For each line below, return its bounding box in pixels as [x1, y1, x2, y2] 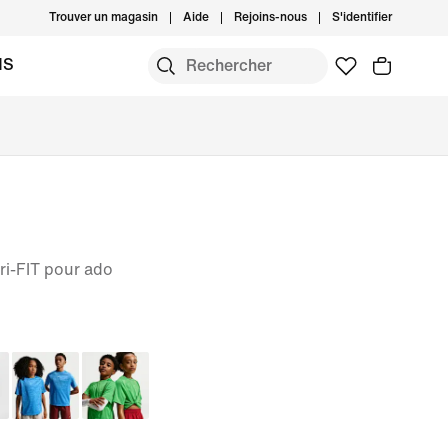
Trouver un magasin [49, 11, 158, 24]
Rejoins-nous [234, 11, 307, 24]
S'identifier [332, 11, 392, 24]
